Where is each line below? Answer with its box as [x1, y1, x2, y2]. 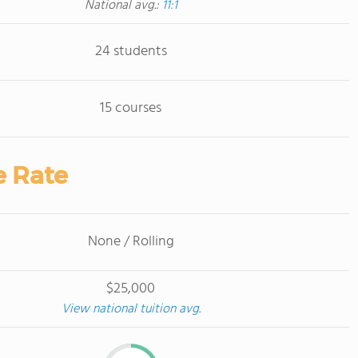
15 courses [100, 97, 161, 120]
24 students [94, 40, 167, 63]
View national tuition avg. [61, 299, 201, 320]
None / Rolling [87, 230, 174, 253]
